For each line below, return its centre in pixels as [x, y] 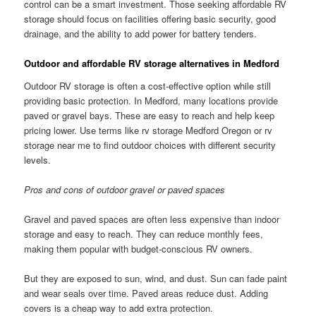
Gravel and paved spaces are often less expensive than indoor [152, 219]
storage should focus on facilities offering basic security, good [150, 18]
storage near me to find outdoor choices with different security [150, 145]
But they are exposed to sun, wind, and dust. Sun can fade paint [156, 278]
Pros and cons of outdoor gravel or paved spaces [125, 189]
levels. [38, 159]
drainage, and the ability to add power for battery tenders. [141, 33]
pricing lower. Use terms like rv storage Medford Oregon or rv [148, 130]
